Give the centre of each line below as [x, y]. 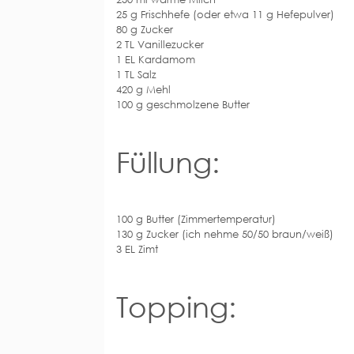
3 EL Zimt [137, 249]
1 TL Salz [136, 74]
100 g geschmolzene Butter [183, 104]
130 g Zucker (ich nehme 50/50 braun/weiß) [225, 233]
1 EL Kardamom [156, 59]
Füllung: [168, 162]
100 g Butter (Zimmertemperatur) [196, 218]
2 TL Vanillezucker [160, 44]
